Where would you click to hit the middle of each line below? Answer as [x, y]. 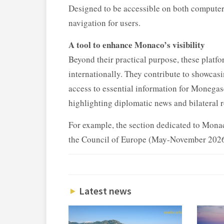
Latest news [104, 191]
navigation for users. [104, 23]
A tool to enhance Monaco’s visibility [137, 45]
